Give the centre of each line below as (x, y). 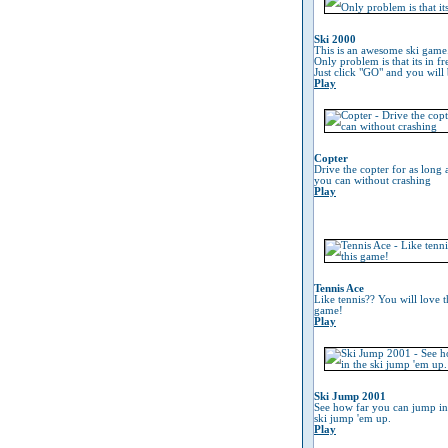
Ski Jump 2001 (350, 396)
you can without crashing (372, 180)
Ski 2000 (335, 39)
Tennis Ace (339, 288)
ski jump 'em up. (352, 418)
